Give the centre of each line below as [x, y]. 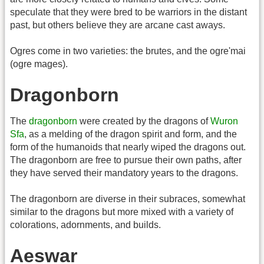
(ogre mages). [39, 64]
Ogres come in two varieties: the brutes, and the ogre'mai [128, 51]
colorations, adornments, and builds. [85, 225]
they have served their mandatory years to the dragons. [124, 173]
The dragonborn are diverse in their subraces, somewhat [128, 199]
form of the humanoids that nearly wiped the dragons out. [128, 147]
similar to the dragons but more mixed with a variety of [122, 212]
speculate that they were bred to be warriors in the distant [128, 12]
